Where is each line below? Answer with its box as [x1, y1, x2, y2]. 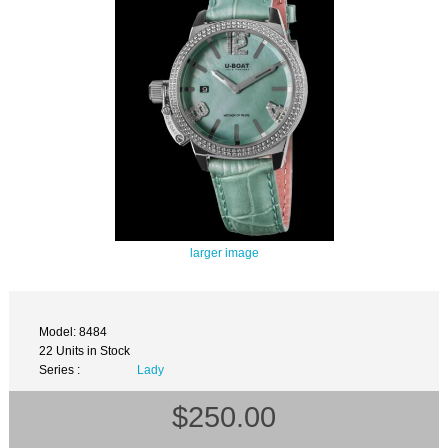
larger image [189, 245, 259, 259]
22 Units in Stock [39, 344, 131, 358]
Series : [39, 363, 81, 377]
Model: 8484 [39, 325, 108, 339]
